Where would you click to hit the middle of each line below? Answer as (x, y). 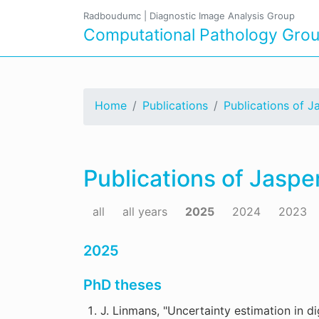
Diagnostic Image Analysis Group (222, 16)
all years (145, 211)
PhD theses (122, 285)
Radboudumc (112, 16)
